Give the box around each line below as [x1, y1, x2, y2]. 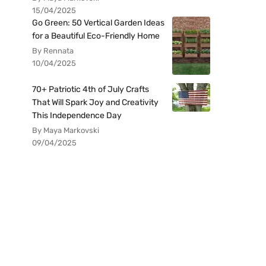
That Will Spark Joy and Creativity [32, 97, 159, 107]
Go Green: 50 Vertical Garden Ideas [32, 18, 164, 28]
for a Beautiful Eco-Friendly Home [32, 31, 160, 41]
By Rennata [32, 46, 74, 55]
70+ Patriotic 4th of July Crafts [32, 84, 149, 94]
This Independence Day [32, 110, 122, 121]
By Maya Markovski [32, 126, 99, 135]
